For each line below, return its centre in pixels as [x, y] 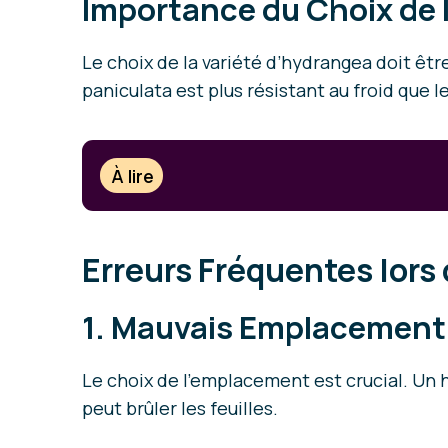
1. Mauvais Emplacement [264, 327]
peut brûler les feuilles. [180, 408]
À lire [133, 175]
